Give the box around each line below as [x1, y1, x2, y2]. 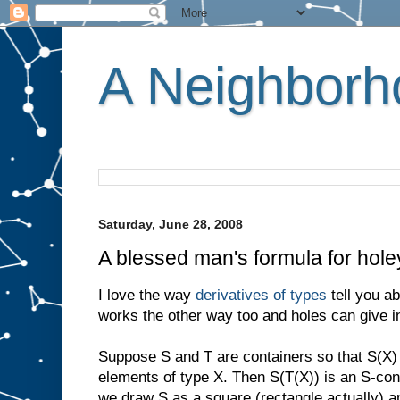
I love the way [98, 286, 196, 304]
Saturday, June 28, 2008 [98, 217, 243, 231]
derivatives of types [196, 286, 327, 304]
